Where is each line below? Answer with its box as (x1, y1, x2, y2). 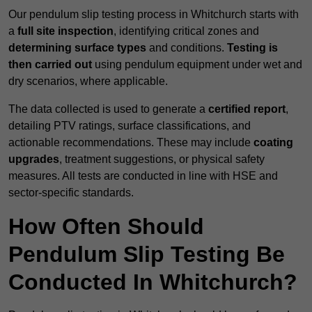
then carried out (8, 58, 92, 71)
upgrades (8, 153, 59, 166)
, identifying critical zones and (114, 25, 259, 38)
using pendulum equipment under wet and (92, 58, 302, 71)
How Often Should (8, 214, 204, 240)
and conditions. (146, 42, 227, 54)
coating (253, 136, 293, 149)
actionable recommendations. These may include (8, 136, 253, 149)
